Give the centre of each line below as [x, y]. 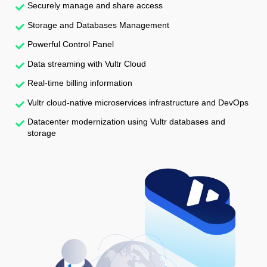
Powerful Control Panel [71, 44]
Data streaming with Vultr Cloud [87, 63]
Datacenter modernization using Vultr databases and [126, 122]
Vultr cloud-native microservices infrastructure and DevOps [138, 102]
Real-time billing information [80, 83]
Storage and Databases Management [98, 25]
